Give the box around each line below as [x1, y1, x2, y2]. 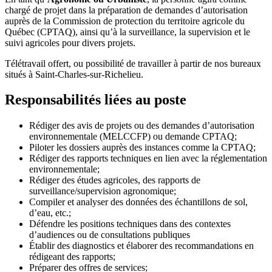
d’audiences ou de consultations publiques [29, 229, 190, 240]
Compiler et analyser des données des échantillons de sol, [29, 197, 248, 208]
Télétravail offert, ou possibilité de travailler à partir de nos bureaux [5, 58, 261, 69]
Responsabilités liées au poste [5, 92, 186, 108]
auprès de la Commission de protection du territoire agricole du [5, 15, 245, 26]
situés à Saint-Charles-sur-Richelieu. [5, 69, 143, 80]
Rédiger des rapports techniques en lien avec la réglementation [29, 153, 267, 164]
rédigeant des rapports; [29, 251, 115, 262]
